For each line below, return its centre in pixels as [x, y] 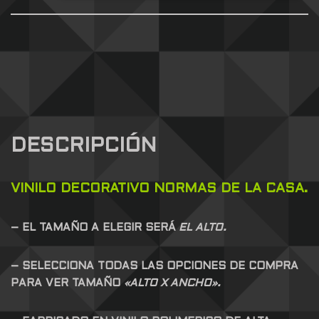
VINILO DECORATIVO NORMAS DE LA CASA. [159, 189]
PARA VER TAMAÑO [67, 284]
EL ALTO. [201, 228]
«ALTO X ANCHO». [172, 284]
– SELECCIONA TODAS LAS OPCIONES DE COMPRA [155, 267]
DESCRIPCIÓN [84, 147]
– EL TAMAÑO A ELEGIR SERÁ [93, 228]
